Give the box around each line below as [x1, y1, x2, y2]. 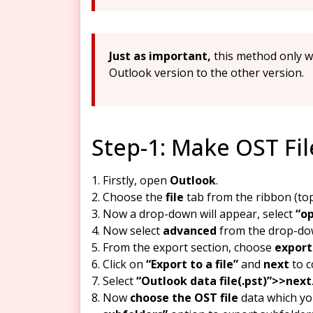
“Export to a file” [146, 256, 238, 272]
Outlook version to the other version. [109, 64, 304, 80]
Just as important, [109, 48, 211, 64]
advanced [163, 222, 217, 238]
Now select [103, 222, 163, 238]
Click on [103, 256, 146, 272]
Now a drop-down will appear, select [103, 205, 293, 221]
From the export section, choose [103, 239, 275, 255]
